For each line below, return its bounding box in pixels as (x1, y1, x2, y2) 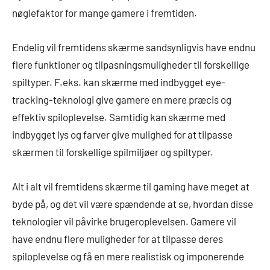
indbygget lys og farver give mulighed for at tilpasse (12, 128, 233, 140)
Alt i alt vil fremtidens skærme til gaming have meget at (12, 180, 250, 192)
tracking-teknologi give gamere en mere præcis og (12, 93, 231, 105)
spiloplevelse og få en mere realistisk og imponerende (12, 250, 244, 262)
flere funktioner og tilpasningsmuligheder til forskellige (12, 58, 250, 71)
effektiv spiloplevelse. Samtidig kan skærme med (12, 110, 225, 123)
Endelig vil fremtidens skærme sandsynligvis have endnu (12, 40, 256, 53)
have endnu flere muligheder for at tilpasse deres (12, 232, 223, 245)
